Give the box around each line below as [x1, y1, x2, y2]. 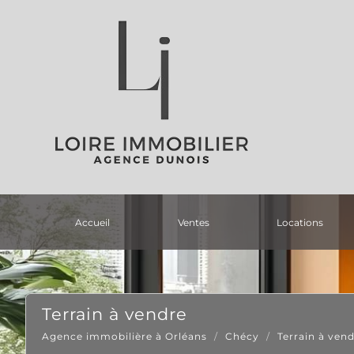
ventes [183, 216, 209, 228]
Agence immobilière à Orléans [42, 330, 207, 342]
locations [282, 216, 324, 228]
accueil [81, 216, 110, 228]
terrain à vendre [51, 304, 187, 324]
